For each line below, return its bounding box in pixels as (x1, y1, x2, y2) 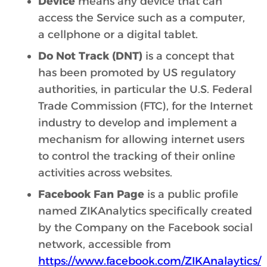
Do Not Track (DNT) (38, 49, 142, 63)
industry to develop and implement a (38, 116, 237, 129)
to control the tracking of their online (38, 150, 235, 163)
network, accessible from (38, 238, 171, 251)
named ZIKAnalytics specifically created (38, 204, 252, 218)
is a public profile (144, 188, 238, 201)
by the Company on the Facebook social (38, 221, 253, 234)
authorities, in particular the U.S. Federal (38, 83, 252, 96)
